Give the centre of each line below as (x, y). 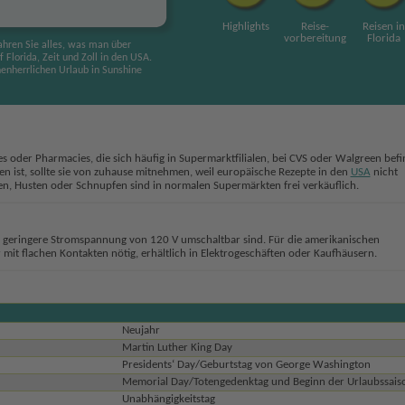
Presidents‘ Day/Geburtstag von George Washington (246, 365)
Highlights (246, 27)
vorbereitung (315, 38)
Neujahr (141, 331)
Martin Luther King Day (177, 348)
